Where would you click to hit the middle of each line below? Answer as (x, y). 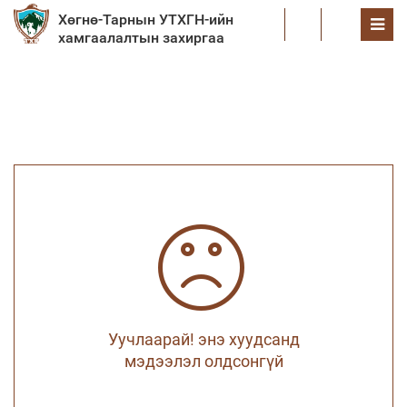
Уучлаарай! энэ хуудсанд (203, 339)
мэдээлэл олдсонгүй (203, 361)
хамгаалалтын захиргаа (142, 38)
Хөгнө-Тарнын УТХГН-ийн (146, 20)
